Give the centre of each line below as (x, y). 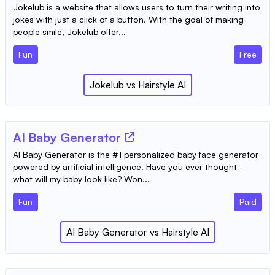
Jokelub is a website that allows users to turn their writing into (137, 7)
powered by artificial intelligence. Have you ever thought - (128, 167)
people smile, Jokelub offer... (69, 32)
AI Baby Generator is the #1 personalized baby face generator (136, 155)
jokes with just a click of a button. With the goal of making (128, 20)
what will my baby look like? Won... (81, 179)
